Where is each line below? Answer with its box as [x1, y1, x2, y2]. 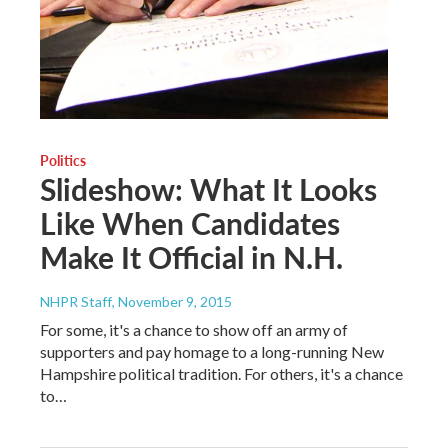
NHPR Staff [40, 292, 112, 310]
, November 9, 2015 [112, 292, 232, 310]
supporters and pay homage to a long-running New [40, 341, 384, 361]
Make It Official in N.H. [40, 235, 343, 278]
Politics [40, 149, 86, 170]
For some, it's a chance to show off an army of [40, 319, 348, 339]
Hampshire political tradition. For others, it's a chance [40, 363, 403, 383]
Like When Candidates [40, 201, 340, 244]
